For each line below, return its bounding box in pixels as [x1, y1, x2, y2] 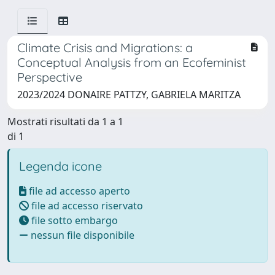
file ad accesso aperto [26, 184, 130, 198]
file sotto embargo [29, 214, 118, 227]
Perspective [17, 69, 82, 85]
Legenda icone [19, 158, 102, 174]
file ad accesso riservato [29, 199, 143, 212]
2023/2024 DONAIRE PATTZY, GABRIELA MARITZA [17, 88, 241, 101]
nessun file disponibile [28, 228, 134, 242]
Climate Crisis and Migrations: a [17, 40, 193, 55]
